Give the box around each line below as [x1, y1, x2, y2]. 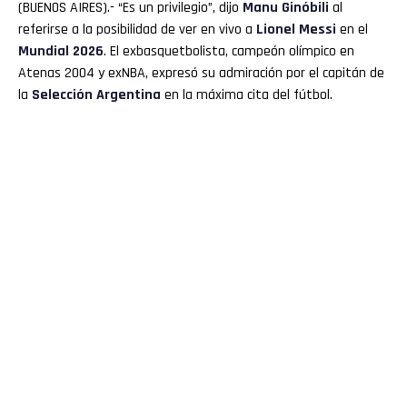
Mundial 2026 [18, 42, 104, 62]
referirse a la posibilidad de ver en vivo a [18, 20, 256, 40]
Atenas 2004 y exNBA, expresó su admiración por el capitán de [18, 64, 384, 84]
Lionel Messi [256, 20, 336, 40]
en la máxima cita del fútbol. [161, 85, 333, 105]
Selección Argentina [32, 85, 161, 105]
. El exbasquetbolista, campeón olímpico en [104, 42, 354, 62]
